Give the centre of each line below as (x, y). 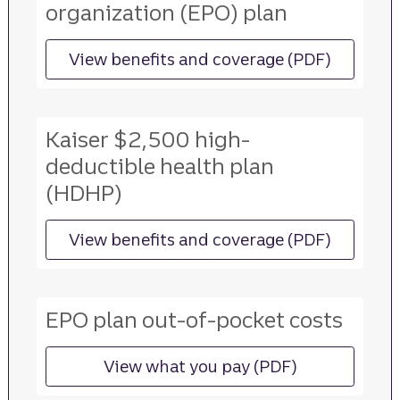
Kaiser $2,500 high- (147, 139)
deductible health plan (159, 166)
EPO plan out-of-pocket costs (194, 320)
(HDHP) (83, 193)
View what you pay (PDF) (200, 367)
